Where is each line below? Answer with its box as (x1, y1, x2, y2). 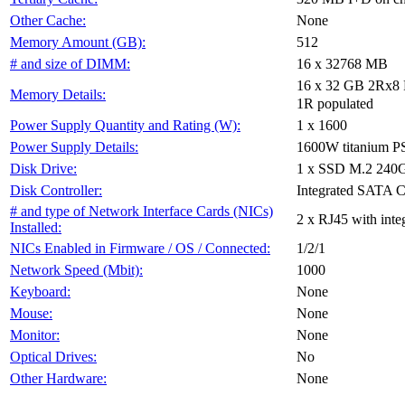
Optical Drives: (10, 349, 97, 364)
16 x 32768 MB (297, 55, 388, 72)
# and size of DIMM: (10, 56, 130, 71)
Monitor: (10, 327, 60, 343)
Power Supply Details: (10, 139, 138, 155)
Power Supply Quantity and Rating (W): (10, 118, 240, 133)
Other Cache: (10, 13, 86, 28)
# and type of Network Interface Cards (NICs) (10, 203, 273, 219)
